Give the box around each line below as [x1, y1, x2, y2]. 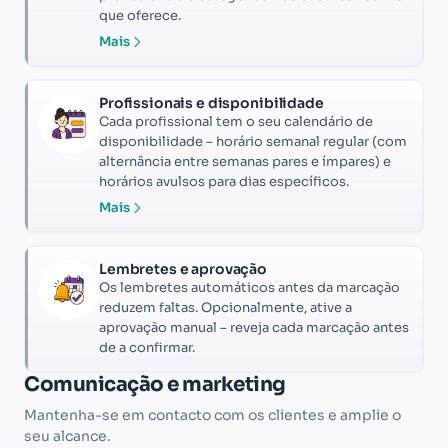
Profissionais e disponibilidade [99, 93, 324, 112]
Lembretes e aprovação [99, 259, 268, 278]
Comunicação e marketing [24, 371, 286, 397]
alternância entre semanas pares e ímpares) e [99, 152, 391, 170]
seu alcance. [24, 426, 111, 445]
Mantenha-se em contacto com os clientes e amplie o [24, 405, 401, 424]
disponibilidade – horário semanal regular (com [99, 132, 407, 150]
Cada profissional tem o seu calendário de [99, 112, 373, 130]
